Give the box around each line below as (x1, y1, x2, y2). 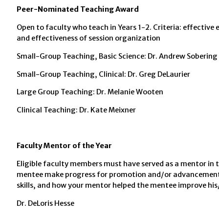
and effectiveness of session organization (16, 34, 160, 43)
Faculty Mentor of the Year (16, 141, 112, 151)
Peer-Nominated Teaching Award (16, 5, 139, 14)
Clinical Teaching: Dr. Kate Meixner (16, 105, 136, 114)
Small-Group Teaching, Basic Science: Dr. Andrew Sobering (16, 51, 218, 61)
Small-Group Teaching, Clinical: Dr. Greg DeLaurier (16, 69, 190, 79)
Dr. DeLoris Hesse (16, 198, 74, 208)
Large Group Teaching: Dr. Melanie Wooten (16, 88, 163, 97)
